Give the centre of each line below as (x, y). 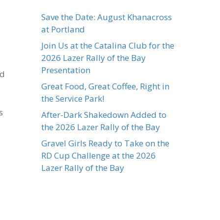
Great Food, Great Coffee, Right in (106, 86)
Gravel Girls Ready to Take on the (106, 143)
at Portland (63, 29)
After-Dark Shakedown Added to (104, 115)
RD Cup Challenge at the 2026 (99, 155)
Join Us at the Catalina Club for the (108, 45)
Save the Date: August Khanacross (107, 17)
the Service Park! (73, 98)
